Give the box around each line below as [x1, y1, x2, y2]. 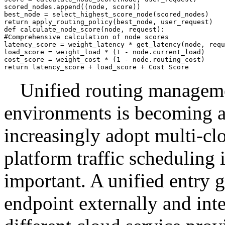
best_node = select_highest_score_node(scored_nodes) [4, 11, 209, 18]
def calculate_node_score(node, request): [4, 26, 165, 33]
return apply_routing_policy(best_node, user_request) [4, 18, 213, 26]
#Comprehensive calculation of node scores [4, 33, 169, 41]
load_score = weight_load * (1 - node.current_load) [4, 48, 205, 56]
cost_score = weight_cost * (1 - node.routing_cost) [4, 56, 205, 63]
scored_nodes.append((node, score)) [4, 3, 141, 11]
